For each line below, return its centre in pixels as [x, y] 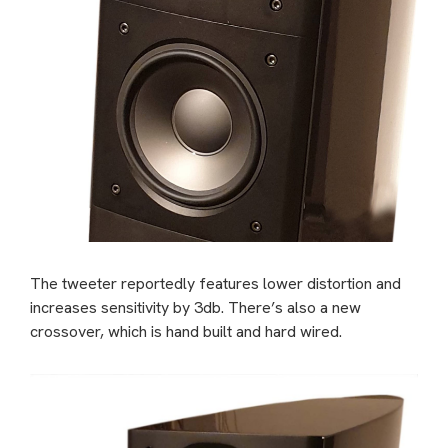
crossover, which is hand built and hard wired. [186, 332]
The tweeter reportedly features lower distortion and [215, 284]
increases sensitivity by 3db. [127, 308]
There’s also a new [294, 308]
